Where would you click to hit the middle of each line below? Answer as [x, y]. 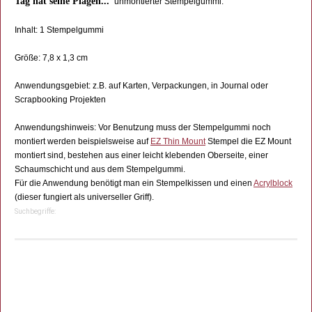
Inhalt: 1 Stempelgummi [59, 30]
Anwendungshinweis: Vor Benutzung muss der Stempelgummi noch [143, 128]
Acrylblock [273, 184]
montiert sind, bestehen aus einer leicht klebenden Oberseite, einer [141, 156]
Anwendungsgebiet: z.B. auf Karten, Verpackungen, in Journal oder [141, 86]
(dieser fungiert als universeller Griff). [84, 197]
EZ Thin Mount [178, 142]
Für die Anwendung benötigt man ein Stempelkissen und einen [134, 184]
